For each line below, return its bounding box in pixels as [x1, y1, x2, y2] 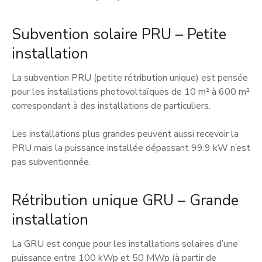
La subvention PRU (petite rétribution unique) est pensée [12, 71, 248, 85]
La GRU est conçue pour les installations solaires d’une [12, 237, 238, 250]
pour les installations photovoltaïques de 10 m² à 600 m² [12, 85, 250, 99]
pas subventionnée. [12, 156, 91, 169]
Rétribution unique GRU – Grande [12, 189, 239, 211]
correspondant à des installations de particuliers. [12, 99, 211, 113]
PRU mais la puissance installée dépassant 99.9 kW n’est [12, 142, 250, 155]
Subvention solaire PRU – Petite [12, 24, 226, 45]
